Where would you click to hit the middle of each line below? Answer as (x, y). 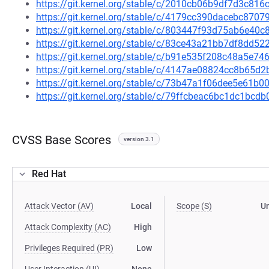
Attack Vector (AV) (59, 206)
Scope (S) (195, 206)
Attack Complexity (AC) (68, 227)
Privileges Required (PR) (69, 248)
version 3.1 (139, 139)
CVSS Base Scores (62, 140)
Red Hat (49, 174)
